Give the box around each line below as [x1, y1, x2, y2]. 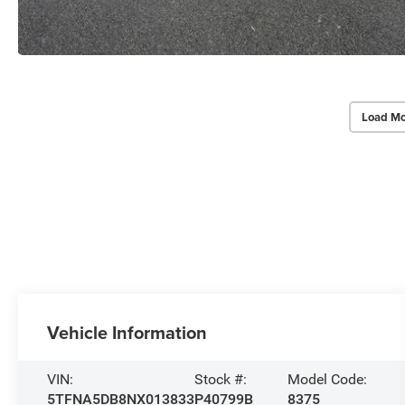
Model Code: [287, 370, 367, 388]
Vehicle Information [47, 318, 208, 345]
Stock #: [194, 370, 248, 388]
